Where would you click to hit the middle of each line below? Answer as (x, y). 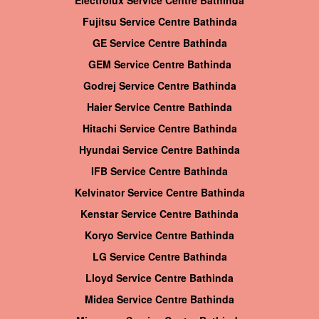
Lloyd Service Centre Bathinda (159, 278)
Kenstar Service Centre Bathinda (159, 214)
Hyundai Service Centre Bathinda (159, 150)
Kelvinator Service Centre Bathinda (159, 193)
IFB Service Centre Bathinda (159, 171)
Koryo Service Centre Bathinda (159, 235)
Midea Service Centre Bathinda (159, 299)
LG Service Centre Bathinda (159, 257)
